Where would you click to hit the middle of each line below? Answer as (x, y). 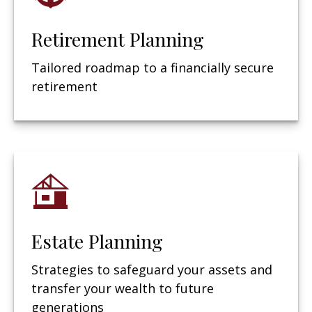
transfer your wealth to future (123, 288)
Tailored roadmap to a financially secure (153, 67)
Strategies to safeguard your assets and (152, 269)
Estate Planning (97, 241)
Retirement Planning (118, 39)
